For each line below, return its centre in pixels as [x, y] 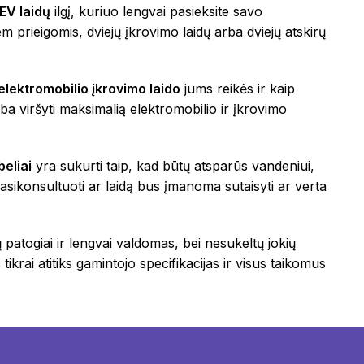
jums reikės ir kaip [238, 89]
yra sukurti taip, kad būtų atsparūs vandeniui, [173, 166]
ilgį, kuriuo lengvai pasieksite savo [156, 12]
